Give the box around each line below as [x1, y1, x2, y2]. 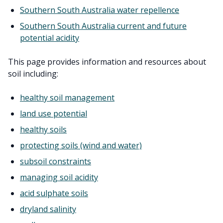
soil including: [8, 68, 58, 79]
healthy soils [20, 124, 67, 135]
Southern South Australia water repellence [20, 4, 179, 15]
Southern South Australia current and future [20, 20, 187, 31]
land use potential [20, 108, 87, 119]
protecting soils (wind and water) [20, 140, 142, 151]
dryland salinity [20, 204, 76, 215]
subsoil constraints [20, 156, 91, 167]
